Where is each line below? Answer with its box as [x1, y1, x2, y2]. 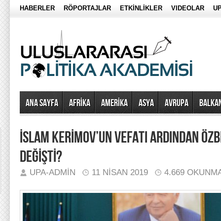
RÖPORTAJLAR [64, 4, 111, 12]
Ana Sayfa [26, 97, 58, 109]
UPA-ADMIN [30, 168, 75, 177]
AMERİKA [101, 97, 128, 109]
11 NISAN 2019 [92, 168, 148, 177]
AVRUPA [165, 97, 188, 109]
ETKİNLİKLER [120, 4, 162, 12]
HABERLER [20, 4, 55, 12]
